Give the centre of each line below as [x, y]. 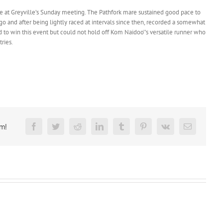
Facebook [49, 130]
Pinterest [156, 130]
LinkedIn [113, 130]
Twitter [66, 130]
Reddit [87, 130]
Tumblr [132, 130]
